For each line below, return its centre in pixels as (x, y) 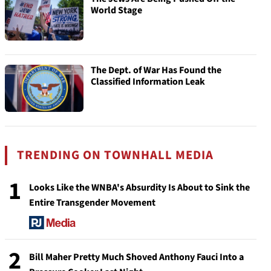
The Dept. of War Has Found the (156, 70)
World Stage (116, 10)
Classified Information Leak (148, 82)
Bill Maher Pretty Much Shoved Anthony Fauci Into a (136, 257)
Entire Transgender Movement (92, 203)
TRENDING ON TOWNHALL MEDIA (116, 155)
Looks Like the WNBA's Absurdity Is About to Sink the (139, 188)
